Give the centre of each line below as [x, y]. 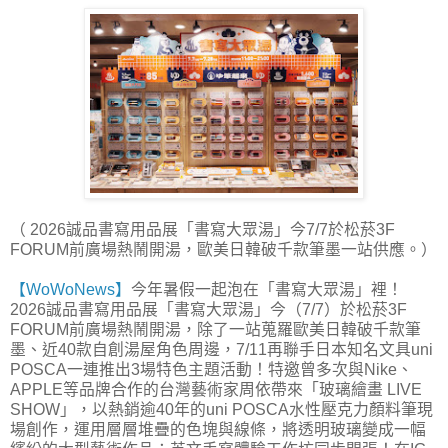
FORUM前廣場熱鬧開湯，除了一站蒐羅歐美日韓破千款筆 [215, 329]
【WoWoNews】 [70, 289]
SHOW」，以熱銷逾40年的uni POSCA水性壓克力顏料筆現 [221, 409]
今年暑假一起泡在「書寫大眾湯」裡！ [267, 289]
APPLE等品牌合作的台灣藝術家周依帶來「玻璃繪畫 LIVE [216, 389]
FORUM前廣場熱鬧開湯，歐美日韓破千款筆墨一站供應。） [223, 249]
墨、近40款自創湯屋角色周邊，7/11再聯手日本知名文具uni [221, 349]
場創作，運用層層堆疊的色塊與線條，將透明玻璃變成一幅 [218, 429]
